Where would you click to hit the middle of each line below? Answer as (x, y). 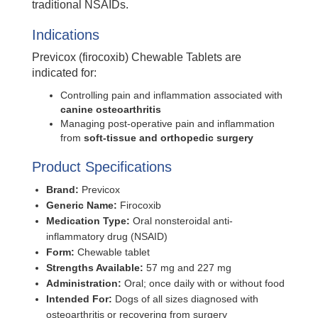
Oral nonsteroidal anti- (181, 221)
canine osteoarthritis (111, 110)
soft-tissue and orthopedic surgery (169, 138)
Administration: (84, 284)
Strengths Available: (95, 268)
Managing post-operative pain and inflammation (168, 124)
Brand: (62, 190)
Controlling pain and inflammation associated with (171, 95)
